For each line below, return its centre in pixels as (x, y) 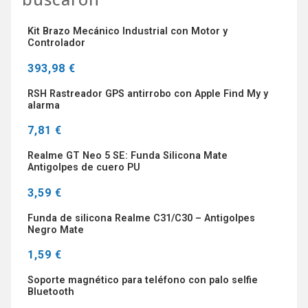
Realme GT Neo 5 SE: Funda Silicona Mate (128, 156)
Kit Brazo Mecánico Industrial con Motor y (128, 31)
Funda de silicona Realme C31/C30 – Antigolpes (141, 218)
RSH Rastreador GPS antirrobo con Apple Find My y (148, 93)
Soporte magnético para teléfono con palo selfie (143, 280)
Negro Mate (56, 230)
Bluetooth (51, 292)
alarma (44, 105)
